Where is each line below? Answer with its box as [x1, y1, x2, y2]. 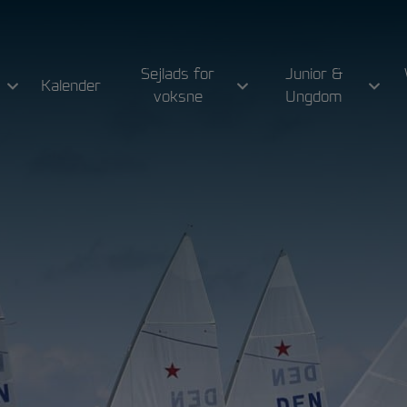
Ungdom [285, 87, 343, 106]
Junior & [285, 65, 343, 84]
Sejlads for [141, 65, 215, 84]
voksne [153, 87, 203, 106]
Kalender [41, 75, 102, 94]
